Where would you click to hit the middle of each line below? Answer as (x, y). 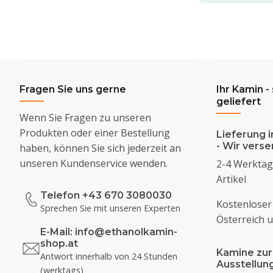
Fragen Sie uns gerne (73, 89)
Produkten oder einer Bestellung (95, 133)
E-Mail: (58, 232)
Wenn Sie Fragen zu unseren (85, 117)
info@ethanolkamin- (126, 232)
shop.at (59, 243)
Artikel (231, 179)
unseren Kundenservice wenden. (94, 163)
